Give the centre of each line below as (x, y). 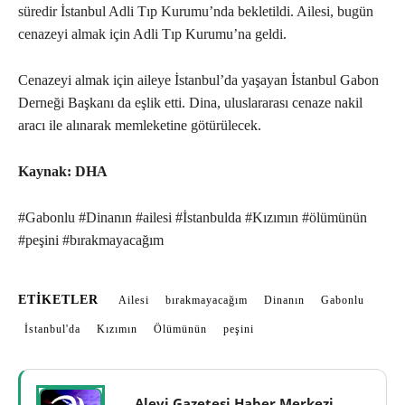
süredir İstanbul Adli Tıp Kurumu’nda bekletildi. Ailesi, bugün (196, 12)
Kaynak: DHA (63, 172)
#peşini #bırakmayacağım (91, 240)
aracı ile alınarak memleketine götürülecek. (140, 126)
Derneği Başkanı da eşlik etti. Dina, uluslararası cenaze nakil (190, 103)
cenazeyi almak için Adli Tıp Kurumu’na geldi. (152, 34)
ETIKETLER (58, 300)
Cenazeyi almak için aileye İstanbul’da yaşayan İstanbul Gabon (198, 80)
